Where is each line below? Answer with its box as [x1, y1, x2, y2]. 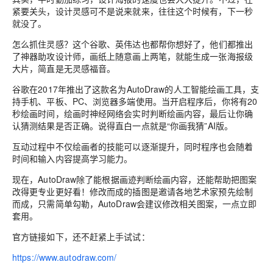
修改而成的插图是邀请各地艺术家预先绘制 [89, 185, 253, 197]
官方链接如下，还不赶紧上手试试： [12, 230, 150, 243]
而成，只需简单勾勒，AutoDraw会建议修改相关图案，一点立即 [12, 197, 257, 210]
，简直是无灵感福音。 [29, 62, 116, 74]
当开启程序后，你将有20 [161, 95, 258, 107]
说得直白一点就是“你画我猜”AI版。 [98, 119, 233, 132]
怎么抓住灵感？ [12, 38, 73, 50]
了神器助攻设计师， [12, 50, 90, 62]
